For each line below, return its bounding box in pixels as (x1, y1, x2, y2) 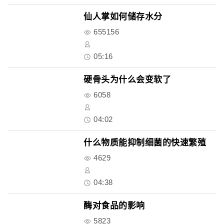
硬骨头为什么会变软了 (83, 75, 171, 84)
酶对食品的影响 (83, 201, 145, 210)
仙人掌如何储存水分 (83, 12, 162, 21)
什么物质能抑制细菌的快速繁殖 (83, 138, 206, 147)
